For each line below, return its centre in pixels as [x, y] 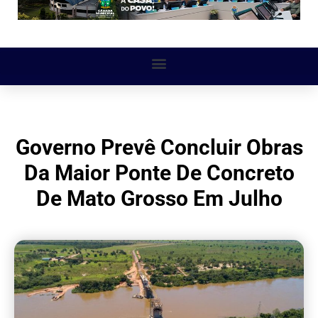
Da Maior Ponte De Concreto [159, 173]
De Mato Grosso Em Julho [159, 199]
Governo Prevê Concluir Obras [159, 148]
